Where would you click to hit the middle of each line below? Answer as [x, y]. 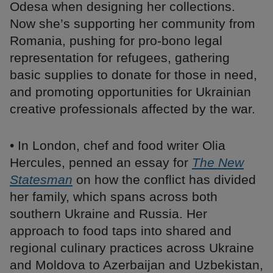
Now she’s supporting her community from [133, 24]
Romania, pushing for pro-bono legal [116, 41]
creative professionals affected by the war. [133, 109]
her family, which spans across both [114, 197]
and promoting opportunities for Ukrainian [130, 92]
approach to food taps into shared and [121, 231]
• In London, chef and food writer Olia [118, 146]
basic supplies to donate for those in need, [133, 75]
